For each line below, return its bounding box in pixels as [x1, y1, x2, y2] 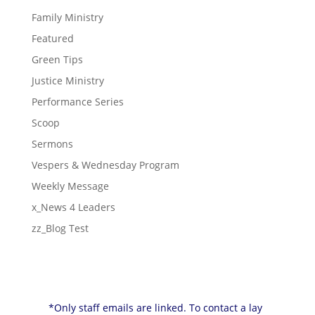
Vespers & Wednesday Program [31, 158, 179, 172]
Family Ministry [31, 11, 103, 24]
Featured [31, 32, 74, 45]
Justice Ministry [31, 74, 104, 87]
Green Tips [31, 53, 83, 66]
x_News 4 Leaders [31, 200, 115, 214]
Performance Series [31, 95, 124, 108]
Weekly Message [31, 179, 109, 193]
